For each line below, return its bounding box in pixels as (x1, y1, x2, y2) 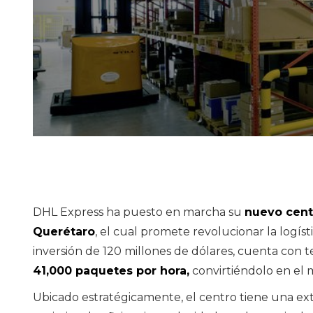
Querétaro (33, 225, 95, 238)
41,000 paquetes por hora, (33, 264, 189, 277)
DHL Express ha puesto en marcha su (33, 205, 245, 219)
